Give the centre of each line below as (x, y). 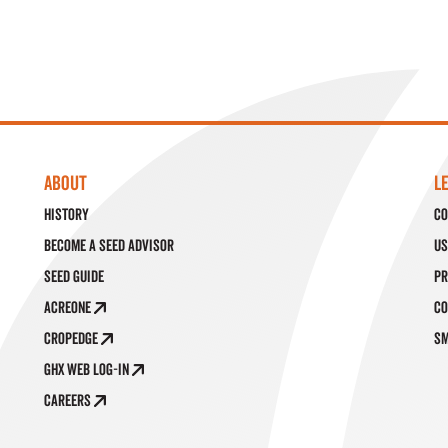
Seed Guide (74, 277)
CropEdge (72, 339)
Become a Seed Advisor (109, 246)
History (66, 215)
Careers (69, 401)
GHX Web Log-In (88, 370)
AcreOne (69, 308)
